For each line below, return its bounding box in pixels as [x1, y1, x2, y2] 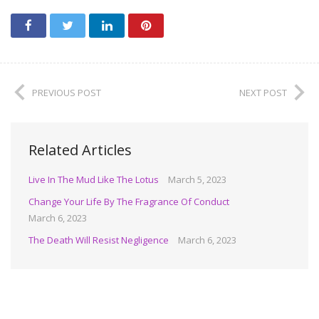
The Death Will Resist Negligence [28, 233, 169, 246]
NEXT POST [239, 85, 287, 99]
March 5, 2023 [168, 172, 226, 186]
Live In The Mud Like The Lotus [28, 172, 159, 186]
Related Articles [28, 140, 132, 159]
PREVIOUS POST [32, 85, 101, 99]
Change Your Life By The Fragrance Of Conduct [28, 194, 229, 208]
